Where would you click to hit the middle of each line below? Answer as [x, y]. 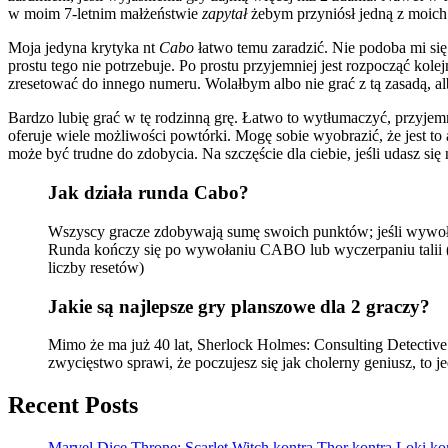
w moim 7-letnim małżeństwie [105, 14]
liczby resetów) [96, 267]
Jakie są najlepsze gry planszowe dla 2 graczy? [239, 306]
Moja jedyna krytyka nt [83, 48]
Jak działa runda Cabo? [148, 193]
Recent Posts [73, 405]
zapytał [224, 14]
